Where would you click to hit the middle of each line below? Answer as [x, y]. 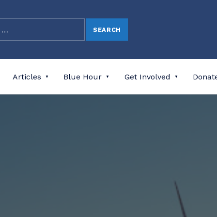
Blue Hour [83, 77]
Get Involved [147, 77]
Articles [27, 77]
